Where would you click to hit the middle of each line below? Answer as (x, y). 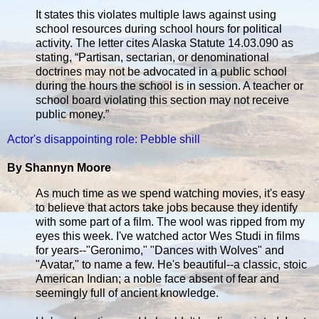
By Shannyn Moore (59, 168)
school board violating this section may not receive (162, 100)
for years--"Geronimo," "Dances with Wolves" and (160, 251)
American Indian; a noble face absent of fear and (157, 279)
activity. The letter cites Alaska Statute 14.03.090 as (164, 43)
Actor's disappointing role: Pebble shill (104, 140)
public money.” (72, 114)
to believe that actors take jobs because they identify (167, 208)
